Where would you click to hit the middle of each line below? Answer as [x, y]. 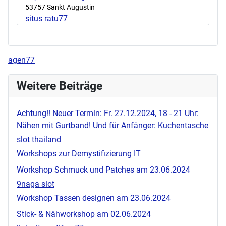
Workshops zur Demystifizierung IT [79, 153]
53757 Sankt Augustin [60, 7]
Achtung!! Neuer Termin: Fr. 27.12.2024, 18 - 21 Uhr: [108, 113]
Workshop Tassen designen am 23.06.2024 [94, 198]
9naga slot [36, 184]
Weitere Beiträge [60, 86]
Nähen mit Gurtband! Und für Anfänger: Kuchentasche [112, 125]
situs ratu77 [46, 18]
